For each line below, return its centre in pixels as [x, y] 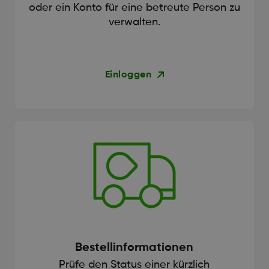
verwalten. [134, 22]
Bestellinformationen [134, 248]
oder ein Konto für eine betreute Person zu [134, 8]
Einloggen [128, 75]
